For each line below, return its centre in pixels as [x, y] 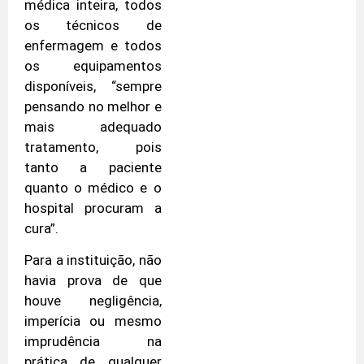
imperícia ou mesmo [93, 321]
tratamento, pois [93, 147]
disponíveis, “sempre [93, 86]
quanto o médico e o [93, 187]
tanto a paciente [93, 167]
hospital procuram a [93, 208]
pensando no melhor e [93, 106]
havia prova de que [93, 280]
